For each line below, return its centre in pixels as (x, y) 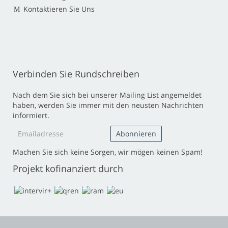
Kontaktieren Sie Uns (59, 9)
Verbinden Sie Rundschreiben (76, 74)
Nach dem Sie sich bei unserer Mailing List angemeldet (107, 95)
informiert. (31, 116)
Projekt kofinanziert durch (68, 169)
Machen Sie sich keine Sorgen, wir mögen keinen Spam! (108, 152)
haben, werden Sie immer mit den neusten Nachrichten (108, 105)
